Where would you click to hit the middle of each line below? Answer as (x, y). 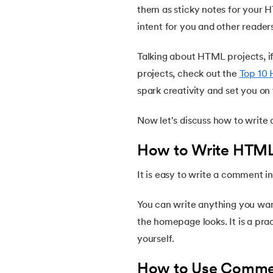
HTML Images (138, 167)
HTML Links (136, 234)
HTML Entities (138, 100)
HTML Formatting (145, 66)
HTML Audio (134, 133)
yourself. (156, 239)
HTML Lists (133, 200)
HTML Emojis (136, 33)
